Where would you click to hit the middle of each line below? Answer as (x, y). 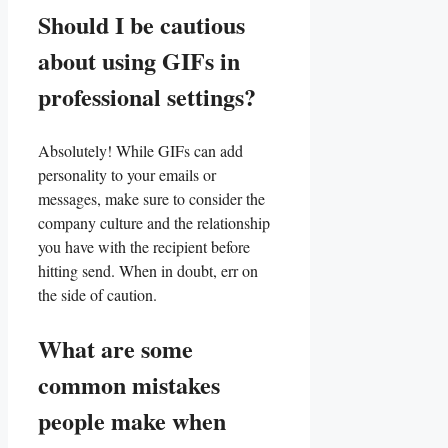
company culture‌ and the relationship (154, 222)
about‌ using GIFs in (139, 60)
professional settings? (147, 96)
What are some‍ (115, 348)
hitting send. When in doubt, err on (148, 270)
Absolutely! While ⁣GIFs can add (140, 150)
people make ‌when (132, 420)
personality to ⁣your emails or (127, 174)
